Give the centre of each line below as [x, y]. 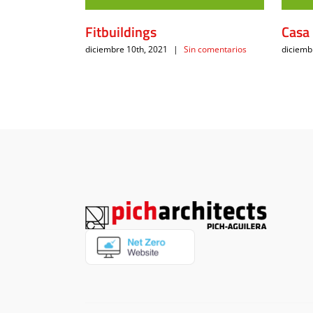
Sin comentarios [215, 50]
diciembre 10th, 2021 [126, 50]
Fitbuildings [121, 31]
